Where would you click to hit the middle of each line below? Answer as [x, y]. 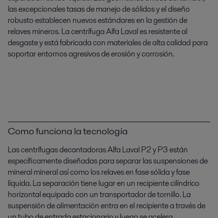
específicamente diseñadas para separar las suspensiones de [108, 161]
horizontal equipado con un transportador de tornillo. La [99, 194]
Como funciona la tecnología [68, 131]
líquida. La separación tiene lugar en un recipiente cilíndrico [104, 183]
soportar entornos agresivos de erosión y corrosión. [91, 54]
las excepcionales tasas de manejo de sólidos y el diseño [99, 9]
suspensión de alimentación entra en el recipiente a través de [107, 206]
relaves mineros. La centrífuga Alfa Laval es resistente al [98, 31]
